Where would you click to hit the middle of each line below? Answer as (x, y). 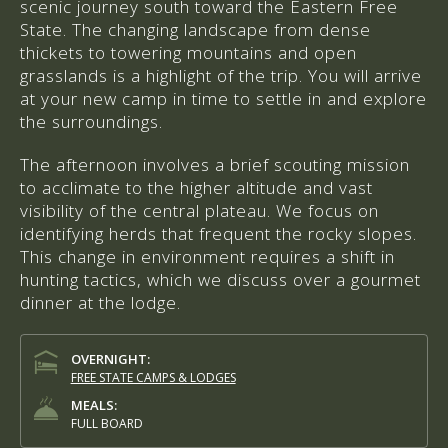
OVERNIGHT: (110, 359)
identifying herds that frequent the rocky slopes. (218, 234)
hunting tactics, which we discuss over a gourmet (220, 280)
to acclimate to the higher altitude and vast (196, 188)
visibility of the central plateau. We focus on (199, 211)
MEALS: (93, 405)
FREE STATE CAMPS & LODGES (153, 378)
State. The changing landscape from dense (195, 30)
